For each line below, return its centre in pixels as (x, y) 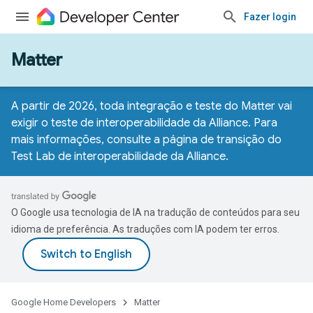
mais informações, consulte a (87, 140)
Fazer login (270, 17)
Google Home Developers (64, 302)
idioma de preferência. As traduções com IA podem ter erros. (145, 229)
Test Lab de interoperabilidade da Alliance (118, 156)
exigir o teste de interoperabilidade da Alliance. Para (144, 123)
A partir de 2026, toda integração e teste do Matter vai (152, 106)
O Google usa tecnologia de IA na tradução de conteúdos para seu (155, 212)
